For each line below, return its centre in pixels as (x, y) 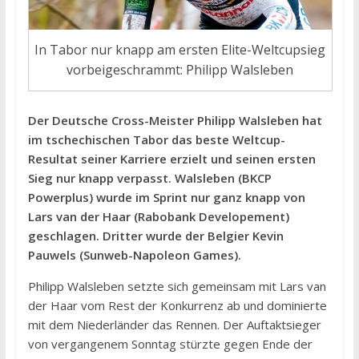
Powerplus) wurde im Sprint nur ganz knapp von (166, 197)
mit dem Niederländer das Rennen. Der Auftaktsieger (174, 324)
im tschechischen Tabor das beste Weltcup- (156, 139)
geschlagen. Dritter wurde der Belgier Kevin (155, 235)
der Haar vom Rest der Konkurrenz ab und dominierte (177, 305)
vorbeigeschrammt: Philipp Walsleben (180, 69)
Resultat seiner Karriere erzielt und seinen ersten (171, 158)
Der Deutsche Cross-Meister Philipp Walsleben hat (175, 120)
